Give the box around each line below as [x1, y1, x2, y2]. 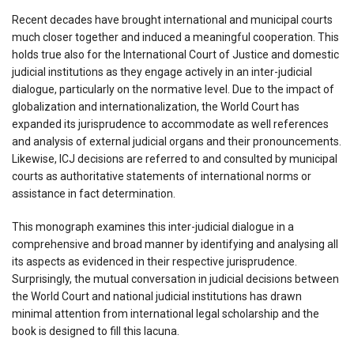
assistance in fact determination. [12, 186, 175, 200]
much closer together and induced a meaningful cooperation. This [12, 30, 339, 43]
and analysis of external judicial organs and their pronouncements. [12, 134, 341, 148]
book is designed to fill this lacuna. [12, 324, 179, 337]
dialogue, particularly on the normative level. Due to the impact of [12, 82, 334, 96]
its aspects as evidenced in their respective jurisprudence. [12, 254, 297, 268]
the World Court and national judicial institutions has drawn [12, 289, 302, 303]
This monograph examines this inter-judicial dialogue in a [12, 220, 294, 233]
